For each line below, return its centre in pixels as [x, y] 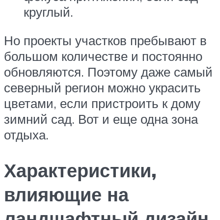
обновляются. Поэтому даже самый [108, 72]
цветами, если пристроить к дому [102, 103]
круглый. [48, 12]
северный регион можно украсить [102, 88]
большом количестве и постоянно [103, 56]
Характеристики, [80, 170]
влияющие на [66, 194]
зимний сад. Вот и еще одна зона [101, 119]
